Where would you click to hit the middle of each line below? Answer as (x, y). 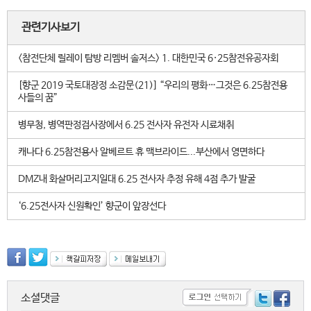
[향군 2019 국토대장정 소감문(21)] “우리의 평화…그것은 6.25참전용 (153, 85)
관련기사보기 (51, 27)
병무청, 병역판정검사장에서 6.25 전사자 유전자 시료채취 (126, 125)
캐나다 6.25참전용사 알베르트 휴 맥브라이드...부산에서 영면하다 (141, 152)
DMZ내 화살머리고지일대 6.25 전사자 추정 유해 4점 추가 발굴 (137, 179)
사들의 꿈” (38, 98)
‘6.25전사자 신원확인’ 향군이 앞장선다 (92, 206)
